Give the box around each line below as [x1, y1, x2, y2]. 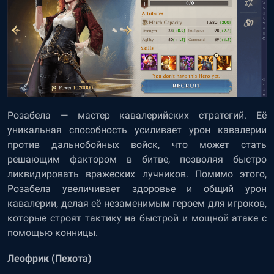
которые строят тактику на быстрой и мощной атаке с [7, 212, 267, 224]
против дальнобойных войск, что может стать [7, 139, 267, 151]
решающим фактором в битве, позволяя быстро [7, 154, 267, 166]
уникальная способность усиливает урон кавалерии [7, 124, 267, 136]
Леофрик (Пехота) [7, 253, 92, 265]
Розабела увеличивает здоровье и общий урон [7, 183, 267, 195]
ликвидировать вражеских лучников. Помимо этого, [7, 168, 267, 180]
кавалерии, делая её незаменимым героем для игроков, [7, 198, 267, 210]
